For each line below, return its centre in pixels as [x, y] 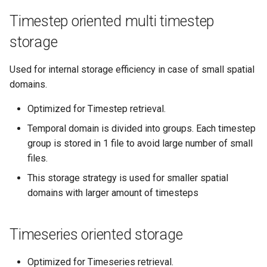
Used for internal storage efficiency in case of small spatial [132, 70]
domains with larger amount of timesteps [113, 193]
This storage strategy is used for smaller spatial [128, 178]
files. [38, 159]
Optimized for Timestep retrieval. [97, 109]
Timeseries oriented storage [96, 235]
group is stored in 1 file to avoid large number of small [140, 144]
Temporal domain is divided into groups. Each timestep [142, 129]
